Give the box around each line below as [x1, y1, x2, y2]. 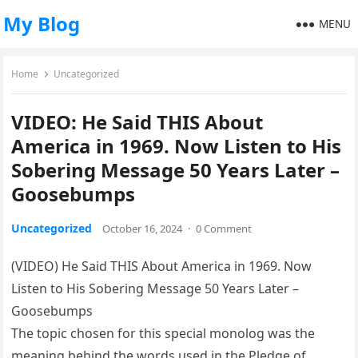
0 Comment [196, 221, 253, 236]
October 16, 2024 [102, 221, 183, 236]
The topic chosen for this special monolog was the [11, 324, 316, 342]
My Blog [3, 10, 81, 37]
